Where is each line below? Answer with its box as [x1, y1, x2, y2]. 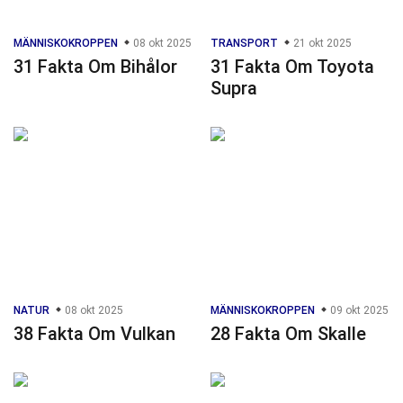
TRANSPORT [210, 36, 278, 49]
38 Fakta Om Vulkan [13, 322, 175, 345]
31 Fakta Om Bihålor [13, 55, 177, 77]
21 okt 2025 [291, 36, 352, 49]
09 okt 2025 [327, 303, 389, 317]
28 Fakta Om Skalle [210, 322, 366, 345]
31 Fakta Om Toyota [210, 55, 374, 77]
